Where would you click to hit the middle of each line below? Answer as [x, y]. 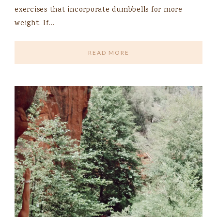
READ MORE [108, 53]
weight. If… [35, 24]
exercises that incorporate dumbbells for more [99, 10]
